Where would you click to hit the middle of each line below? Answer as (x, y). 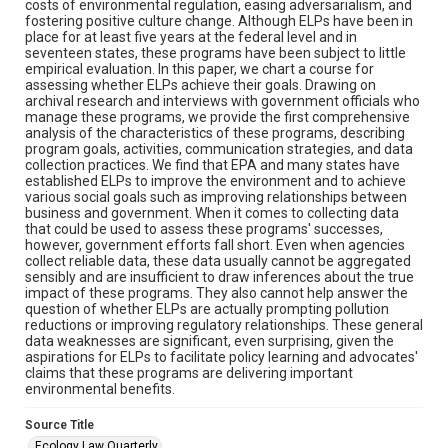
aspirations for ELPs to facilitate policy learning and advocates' (221, 356)
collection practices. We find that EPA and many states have (212, 164)
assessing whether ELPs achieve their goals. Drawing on (200, 84)
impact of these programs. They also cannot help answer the (216, 292)
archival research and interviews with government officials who (222, 100)
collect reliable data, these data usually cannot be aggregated (218, 260)
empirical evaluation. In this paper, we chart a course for (199, 68)
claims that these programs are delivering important (189, 372)
